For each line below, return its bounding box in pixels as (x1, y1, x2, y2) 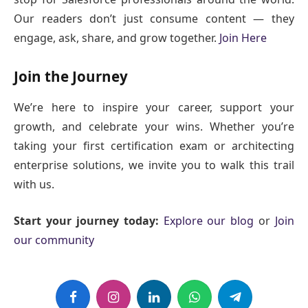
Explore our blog (163, 212, 254, 228)
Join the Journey (14, 67, 128, 87)
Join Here (219, 30, 267, 45)
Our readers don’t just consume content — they (14, 10, 294, 26)
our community (14, 232, 94, 247)
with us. (14, 176, 54, 192)
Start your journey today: (14, 212, 159, 228)
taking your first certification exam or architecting (14, 137, 294, 153)
